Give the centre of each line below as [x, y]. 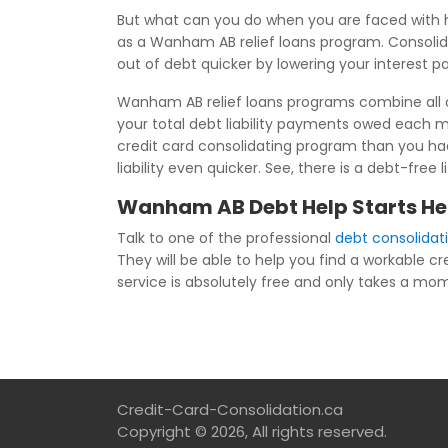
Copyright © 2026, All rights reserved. [252, 431]
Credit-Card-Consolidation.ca [230, 409]
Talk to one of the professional [226, 238]
